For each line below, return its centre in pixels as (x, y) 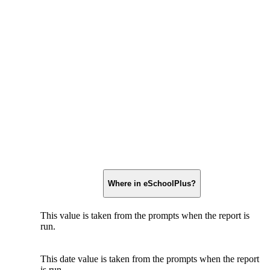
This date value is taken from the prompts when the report (150, 259)
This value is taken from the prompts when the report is (145, 215)
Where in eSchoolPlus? (152, 183)
